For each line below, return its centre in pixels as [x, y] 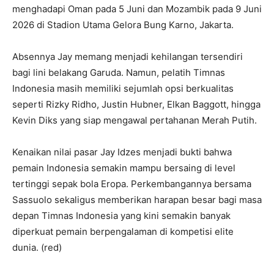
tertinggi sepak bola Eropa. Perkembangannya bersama [132, 184]
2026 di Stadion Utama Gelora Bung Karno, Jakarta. [123, 25]
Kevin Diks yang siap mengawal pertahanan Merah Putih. [135, 120]
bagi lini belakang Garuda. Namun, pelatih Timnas [119, 73]
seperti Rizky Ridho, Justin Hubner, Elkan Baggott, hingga [136, 105]
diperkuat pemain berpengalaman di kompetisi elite [123, 232]
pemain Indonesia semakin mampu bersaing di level [124, 168]
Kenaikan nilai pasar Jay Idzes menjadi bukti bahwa [122, 152]
